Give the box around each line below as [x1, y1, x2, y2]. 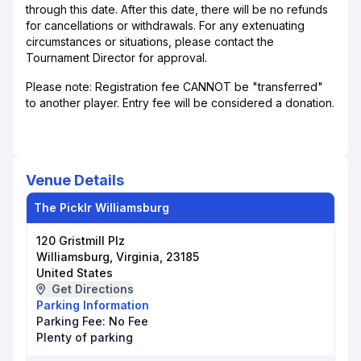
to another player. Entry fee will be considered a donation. [26, 96, 334, 110]
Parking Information [36, 298, 149, 312]
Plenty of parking [36, 330, 133, 344]
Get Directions [51, 282, 134, 296]
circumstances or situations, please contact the [26, 35, 274, 48]
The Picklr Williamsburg [34, 201, 169, 214]
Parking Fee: [36, 314, 109, 328]
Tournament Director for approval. [26, 51, 207, 64]
